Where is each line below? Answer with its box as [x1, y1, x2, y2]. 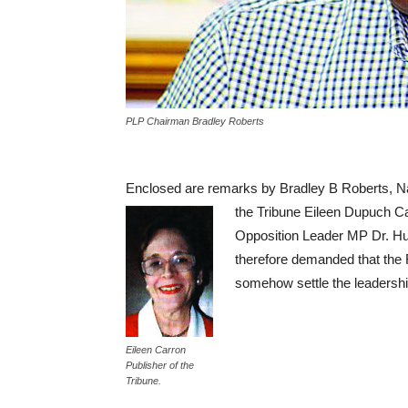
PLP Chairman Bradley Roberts [126, 116, 264, 127]
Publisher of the [126, 360, 194, 371]
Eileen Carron [126, 344, 186, 355]
